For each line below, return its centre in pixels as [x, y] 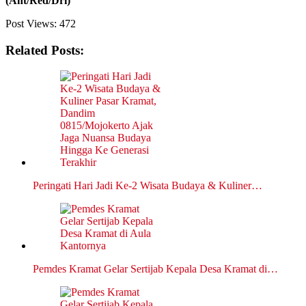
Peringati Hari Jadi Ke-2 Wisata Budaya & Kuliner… [148, 186]
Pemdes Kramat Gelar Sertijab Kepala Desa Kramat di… [155, 269]
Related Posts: [45, 50]
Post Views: [31, 23]
